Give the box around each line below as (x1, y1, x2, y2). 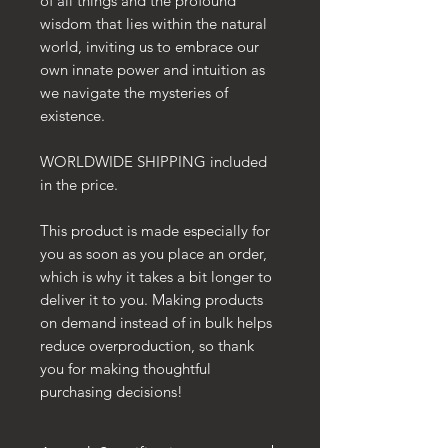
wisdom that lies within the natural (40, 14, 267, 34)
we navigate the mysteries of (40, 83, 228, 103)
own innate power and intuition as (40, 60, 265, 80)
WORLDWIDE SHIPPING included (40, 152, 267, 172)
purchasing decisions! (40, 382, 183, 402)
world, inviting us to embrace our (40, 37, 259, 57)
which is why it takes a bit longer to (40, 267, 272, 287)
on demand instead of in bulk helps (40, 313, 272, 333)
